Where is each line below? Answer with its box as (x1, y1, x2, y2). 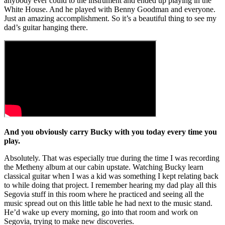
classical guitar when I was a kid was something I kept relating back (4, 171, 218, 180)
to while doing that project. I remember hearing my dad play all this (4, 180, 216, 189)
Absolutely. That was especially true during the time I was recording (4, 153, 219, 162)
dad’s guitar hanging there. (4, 23, 88, 32)
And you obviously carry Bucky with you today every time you (4, 127, 217, 136)
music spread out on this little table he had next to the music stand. (4, 198, 212, 207)
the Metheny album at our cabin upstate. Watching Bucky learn (4, 162, 203, 171)
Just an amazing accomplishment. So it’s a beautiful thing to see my (4, 14, 216, 23)
